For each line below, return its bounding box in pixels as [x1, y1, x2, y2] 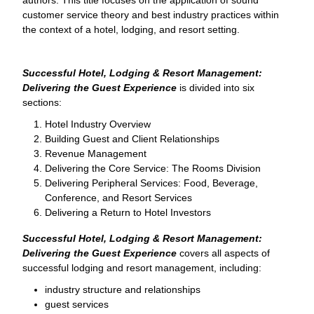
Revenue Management [45, 147, 146, 159]
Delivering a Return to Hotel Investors [45, 206, 211, 218]
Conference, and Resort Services [45, 191, 192, 203]
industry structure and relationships [45, 283, 200, 295]
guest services [45, 298, 109, 310]
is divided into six [179, 81, 254, 93]
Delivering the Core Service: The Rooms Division [45, 162, 261, 174]
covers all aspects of [177, 247, 270, 259]
